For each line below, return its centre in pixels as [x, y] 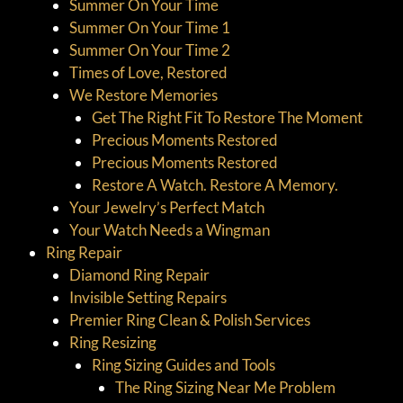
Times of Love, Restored [148, 72]
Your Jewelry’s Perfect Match [166, 207]
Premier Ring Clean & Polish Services [189, 319]
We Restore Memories [143, 94]
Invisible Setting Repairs [148, 297]
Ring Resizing [112, 342]
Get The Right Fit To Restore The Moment [227, 117]
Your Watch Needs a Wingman [169, 229]
